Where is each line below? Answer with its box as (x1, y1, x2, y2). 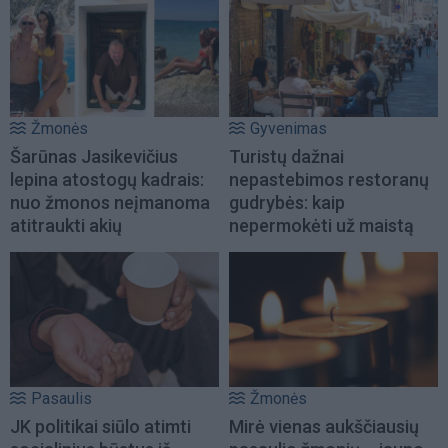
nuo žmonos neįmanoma (10, 192, 210, 214)
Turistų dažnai (229, 146, 344, 168)
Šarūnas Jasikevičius (10, 146, 178, 168)
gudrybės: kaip (229, 192, 345, 214)
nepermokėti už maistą (229, 215, 414, 237)
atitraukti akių (10, 215, 122, 237)
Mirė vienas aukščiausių (229, 415, 419, 437)
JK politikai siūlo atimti (10, 415, 191, 437)
